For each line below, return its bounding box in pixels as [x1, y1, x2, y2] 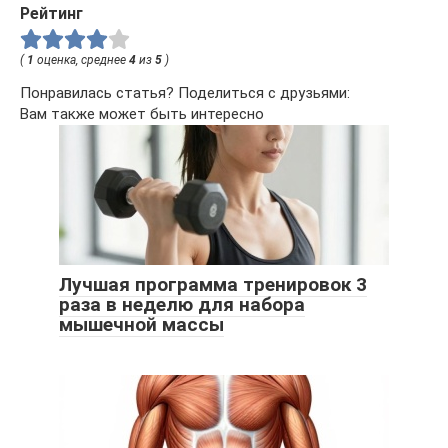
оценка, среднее [34, 53, 129, 68]
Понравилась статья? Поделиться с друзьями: [20, 84, 350, 103]
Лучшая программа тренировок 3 [59, 273, 367, 297]
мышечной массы [59, 313, 224, 337]
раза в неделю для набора [59, 293, 305, 317]
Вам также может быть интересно [20, 105, 264, 124]
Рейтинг [20, 3, 83, 23]
